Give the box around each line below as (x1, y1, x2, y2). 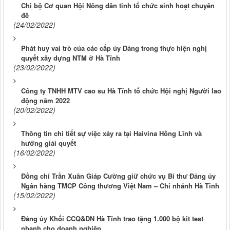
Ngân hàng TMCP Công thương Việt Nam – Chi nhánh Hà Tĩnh (21, 181, 219, 191)
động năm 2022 (21, 95, 70, 106)
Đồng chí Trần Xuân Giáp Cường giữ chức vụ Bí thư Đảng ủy (21, 171, 216, 181)
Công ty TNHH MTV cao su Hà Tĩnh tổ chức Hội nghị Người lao (21, 86, 221, 96)
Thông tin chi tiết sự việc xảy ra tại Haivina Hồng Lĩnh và (21, 128, 202, 139)
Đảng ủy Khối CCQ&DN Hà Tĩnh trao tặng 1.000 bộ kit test (21, 214, 203, 224)
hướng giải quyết (21, 138, 76, 148)
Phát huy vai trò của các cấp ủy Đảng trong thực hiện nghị (21, 43, 207, 53)
